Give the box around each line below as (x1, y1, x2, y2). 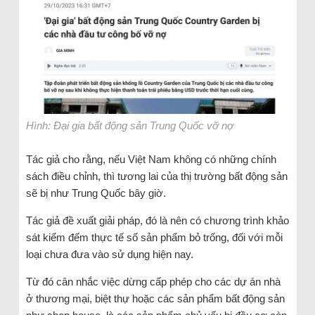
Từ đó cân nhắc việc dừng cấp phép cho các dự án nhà (25, 275, 281, 288)
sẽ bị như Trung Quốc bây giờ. (25, 186, 166, 199)
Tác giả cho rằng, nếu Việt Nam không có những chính (25, 153, 276, 165)
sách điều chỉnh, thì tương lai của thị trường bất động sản (25, 169, 288, 182)
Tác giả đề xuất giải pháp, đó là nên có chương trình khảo (25, 214, 289, 226)
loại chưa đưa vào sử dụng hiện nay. (25, 247, 193, 260)
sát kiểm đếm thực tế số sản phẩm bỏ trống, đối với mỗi (25, 231, 283, 243)
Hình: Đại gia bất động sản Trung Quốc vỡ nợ (25, 119, 233, 131)
